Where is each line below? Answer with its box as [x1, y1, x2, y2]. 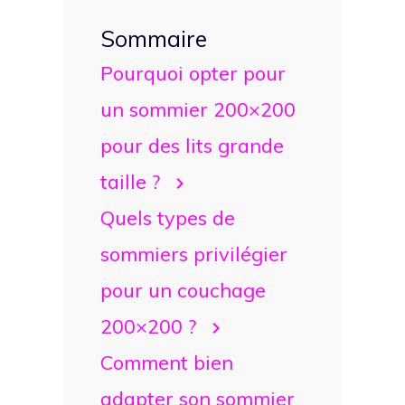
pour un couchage [100, 277, 266, 302]
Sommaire [100, 24, 207, 52]
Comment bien [100, 349, 233, 374]
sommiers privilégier [100, 240, 287, 266]
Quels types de [100, 204, 235, 230]
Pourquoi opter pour [100, 60, 286, 85]
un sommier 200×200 [100, 96, 296, 121]
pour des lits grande [100, 132, 284, 157]
